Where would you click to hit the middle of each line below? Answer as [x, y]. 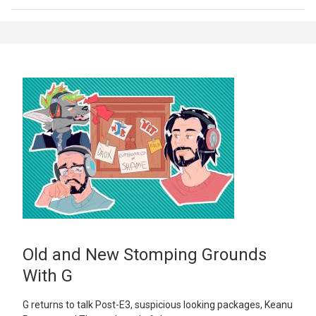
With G [48, 276]
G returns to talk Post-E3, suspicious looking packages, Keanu [158, 305]
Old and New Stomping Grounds [145, 255]
